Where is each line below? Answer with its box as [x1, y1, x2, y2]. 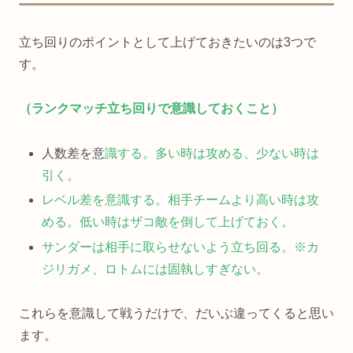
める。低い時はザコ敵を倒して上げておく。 [42, 215, 295, 229]
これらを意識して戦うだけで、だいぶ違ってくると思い [19, 307, 334, 321]
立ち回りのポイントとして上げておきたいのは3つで [19, 35, 316, 49]
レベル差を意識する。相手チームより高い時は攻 [42, 193, 320, 207]
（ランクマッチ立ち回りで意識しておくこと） [19, 102, 284, 116]
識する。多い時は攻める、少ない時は [105, 147, 320, 161]
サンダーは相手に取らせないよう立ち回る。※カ [42, 240, 320, 254]
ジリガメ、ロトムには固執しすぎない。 [42, 262, 269, 276]
